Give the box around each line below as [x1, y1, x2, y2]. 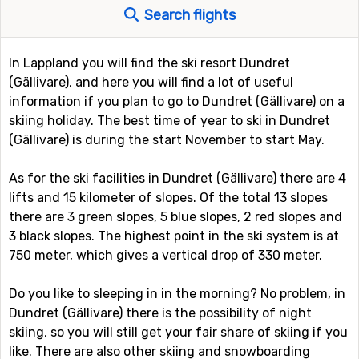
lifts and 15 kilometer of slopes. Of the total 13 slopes [9, 190, 328, 205]
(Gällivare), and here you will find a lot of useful [9, 75, 293, 90]
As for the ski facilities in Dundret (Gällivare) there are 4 [9, 171, 346, 186]
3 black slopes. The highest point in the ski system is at [9, 228, 339, 244]
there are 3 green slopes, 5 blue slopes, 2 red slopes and [9, 209, 342, 224]
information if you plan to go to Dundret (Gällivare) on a [9, 94, 345, 109]
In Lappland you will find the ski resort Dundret [9, 55, 290, 71]
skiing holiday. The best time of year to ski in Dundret [9, 113, 330, 128]
